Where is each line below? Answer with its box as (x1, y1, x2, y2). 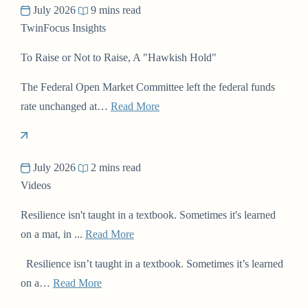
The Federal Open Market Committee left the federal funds (21, 80, 275, 93)
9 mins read (88, 3, 141, 16)
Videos (21, 179, 51, 191)
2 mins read (88, 161, 141, 173)
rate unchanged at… (21, 100, 111, 112)
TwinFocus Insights (21, 21, 106, 34)
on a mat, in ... (21, 228, 85, 240)
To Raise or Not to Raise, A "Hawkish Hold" (21, 51, 217, 63)
